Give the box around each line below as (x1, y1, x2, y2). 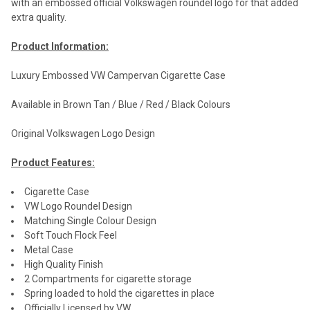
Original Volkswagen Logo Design (11, 128, 155, 140)
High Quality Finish (24, 259, 103, 271)
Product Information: (11, 41, 109, 53)
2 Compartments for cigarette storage (24, 273, 192, 285)
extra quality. (11, 12, 66, 24)
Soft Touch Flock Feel (24, 230, 117, 241)
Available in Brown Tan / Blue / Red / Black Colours (11, 99, 230, 111)
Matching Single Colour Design (24, 215, 156, 227)
